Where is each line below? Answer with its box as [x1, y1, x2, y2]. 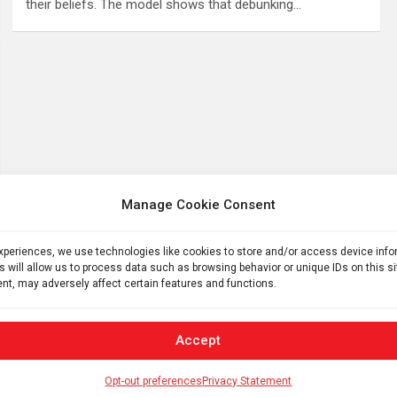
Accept [175, 332, 222, 348]
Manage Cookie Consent [121, 197, 276, 213]
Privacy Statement [202, 374, 292, 387]
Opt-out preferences [105, 374, 203, 387]
